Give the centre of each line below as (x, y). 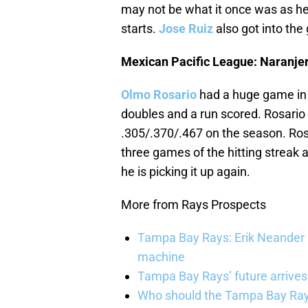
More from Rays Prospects (194, 205)
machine (161, 257)
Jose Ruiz (186, 29)
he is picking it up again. (186, 172)
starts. (140, 29)
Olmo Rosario (159, 95)
